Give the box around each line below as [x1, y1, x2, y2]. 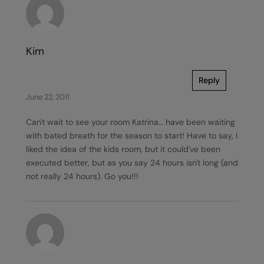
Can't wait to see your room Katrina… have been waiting [26, 117, 235, 127]
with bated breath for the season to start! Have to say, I [26, 130, 237, 141]
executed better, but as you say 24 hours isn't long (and [26, 157, 238, 168]
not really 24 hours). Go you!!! [26, 171, 138, 181]
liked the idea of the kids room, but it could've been [26, 144, 220, 154]
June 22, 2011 [26, 92, 70, 102]
